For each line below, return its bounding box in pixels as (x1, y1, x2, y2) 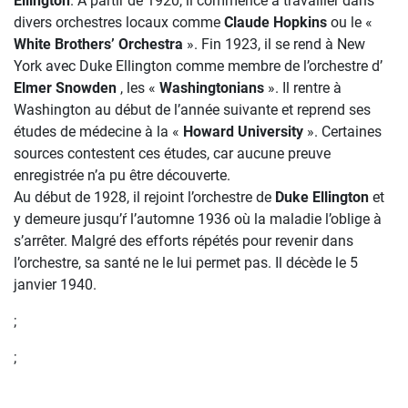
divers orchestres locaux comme (14, 14, 224, 31)
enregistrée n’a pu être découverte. (14, 167, 230, 184)
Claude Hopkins (224, 14, 327, 31)
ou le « (327, 14, 372, 31)
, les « (117, 79, 159, 97)
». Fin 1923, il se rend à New (183, 36, 365, 53)
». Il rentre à (264, 79, 342, 97)
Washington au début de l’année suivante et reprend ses (14, 101, 371, 118)
